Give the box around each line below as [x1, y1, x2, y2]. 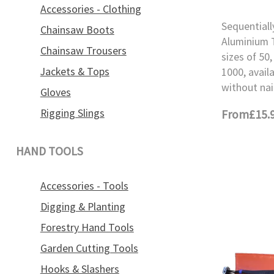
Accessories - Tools [40, 179, 128, 193]
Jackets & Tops [40, 65, 109, 79]
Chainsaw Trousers [40, 44, 127, 58]
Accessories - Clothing [40, 2, 141, 17]
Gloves [40, 86, 71, 100]
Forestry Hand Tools [40, 221, 134, 235]
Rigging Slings [40, 106, 105, 120]
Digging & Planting [40, 200, 125, 214]
